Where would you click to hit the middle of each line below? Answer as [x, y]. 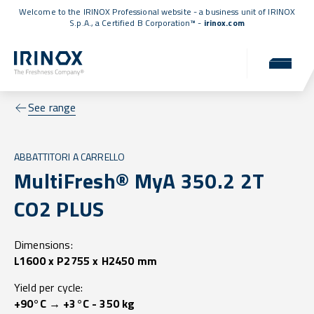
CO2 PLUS [59, 209]
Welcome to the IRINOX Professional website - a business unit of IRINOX [157, 12]
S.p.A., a [86, 23]
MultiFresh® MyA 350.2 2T [139, 181]
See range [52, 108]
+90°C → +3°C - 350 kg [75, 304]
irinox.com [224, 23]
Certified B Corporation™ [149, 23]
